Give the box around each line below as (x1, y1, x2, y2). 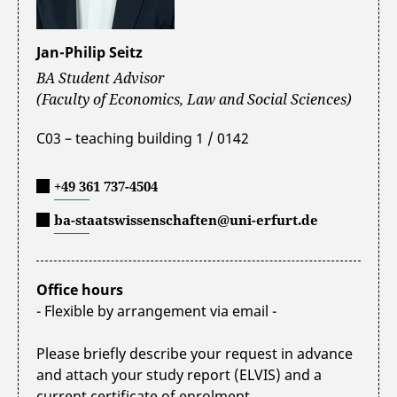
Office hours (36, 279, 123, 300)
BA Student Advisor (36, 67, 164, 88)
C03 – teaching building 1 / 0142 (36, 128, 249, 148)
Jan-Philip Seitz (36, 42, 143, 62)
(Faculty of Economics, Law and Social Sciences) (36, 89, 352, 109)
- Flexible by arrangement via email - (36, 300, 276, 321)
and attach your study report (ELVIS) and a (36, 364, 322, 385)
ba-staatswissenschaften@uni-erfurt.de (54, 210, 318, 229)
